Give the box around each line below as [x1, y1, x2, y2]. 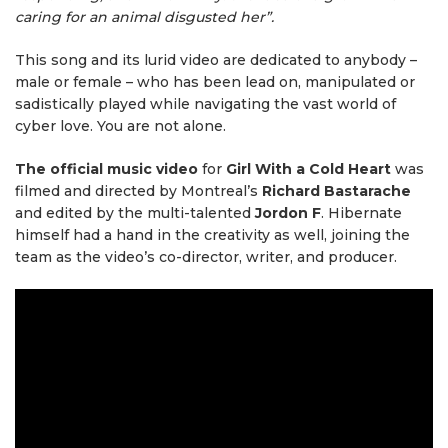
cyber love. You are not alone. [15, 117, 226, 135]
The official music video [15, 160, 198, 178]
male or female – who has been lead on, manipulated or [15, 73, 415, 91]
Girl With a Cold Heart [226, 160, 391, 178]
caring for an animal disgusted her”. [15, 8, 274, 26]
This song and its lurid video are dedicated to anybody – [15, 51, 417, 69]
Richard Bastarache [262, 182, 411, 200]
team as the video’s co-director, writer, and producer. [15, 248, 397, 266]
